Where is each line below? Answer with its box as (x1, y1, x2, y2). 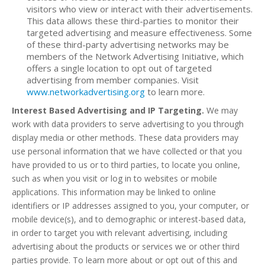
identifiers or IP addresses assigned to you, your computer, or (12, 200, 249, 211)
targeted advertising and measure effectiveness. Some (27, 27, 252, 38)
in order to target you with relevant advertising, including (12, 227, 227, 238)
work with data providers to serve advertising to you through (12, 118, 244, 130)
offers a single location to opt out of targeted (27, 62, 212, 74)
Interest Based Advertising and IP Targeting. (12, 105, 204, 116)
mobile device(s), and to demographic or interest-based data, (12, 214, 246, 225)
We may (204, 105, 238, 116)
